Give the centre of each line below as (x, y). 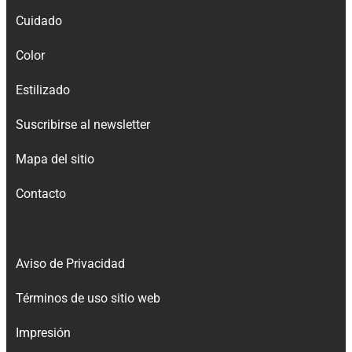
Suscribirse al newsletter (83, 124)
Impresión (43, 332)
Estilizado (43, 90)
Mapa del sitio (55, 159)
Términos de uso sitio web (88, 298)
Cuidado (39, 20)
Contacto (41, 193)
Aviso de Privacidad (70, 263)
